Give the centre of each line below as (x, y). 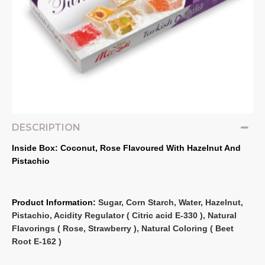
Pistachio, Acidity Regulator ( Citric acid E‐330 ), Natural (124, 216)
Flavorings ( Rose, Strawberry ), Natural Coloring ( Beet (123, 229)
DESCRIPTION (46, 127)
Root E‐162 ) (37, 242)
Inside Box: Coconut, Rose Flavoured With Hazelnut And (126, 148)
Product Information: (55, 203)
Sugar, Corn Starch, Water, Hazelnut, (171, 203)
